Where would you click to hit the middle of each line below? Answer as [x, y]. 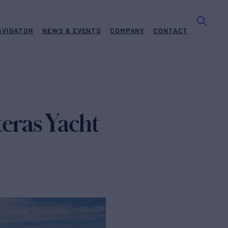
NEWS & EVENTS [72, 30]
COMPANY [127, 30]
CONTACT [171, 30]
